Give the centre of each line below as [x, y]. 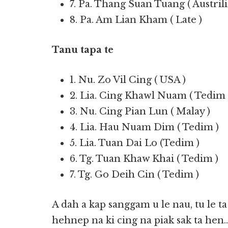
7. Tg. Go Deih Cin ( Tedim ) [134, 175]
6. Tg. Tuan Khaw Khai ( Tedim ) [144, 159]
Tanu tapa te [83, 50]
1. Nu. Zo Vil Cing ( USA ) [128, 80]
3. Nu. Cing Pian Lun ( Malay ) [140, 111]
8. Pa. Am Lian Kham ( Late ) [136, 20]
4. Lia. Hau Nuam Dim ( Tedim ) [144, 127]
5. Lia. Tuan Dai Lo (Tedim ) [135, 143]
